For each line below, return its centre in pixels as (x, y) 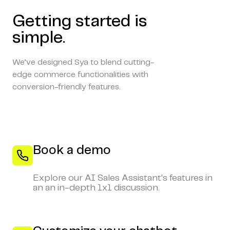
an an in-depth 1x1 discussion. (96, 188)
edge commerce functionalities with (80, 74)
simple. (39, 38)
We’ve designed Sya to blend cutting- (83, 62)
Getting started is (80, 21)
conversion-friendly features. (66, 87)
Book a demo (72, 150)
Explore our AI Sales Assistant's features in (123, 178)
